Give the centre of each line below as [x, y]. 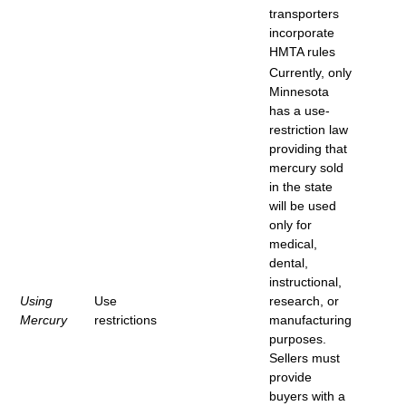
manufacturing [310, 319]
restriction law [309, 129]
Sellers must [304, 358]
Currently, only [310, 72]
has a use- [300, 110]
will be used [303, 205]
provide [290, 377]
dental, [289, 262]
